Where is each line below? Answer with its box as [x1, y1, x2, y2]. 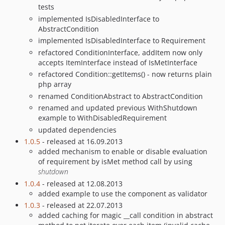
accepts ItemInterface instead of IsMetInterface [38, 57, 197, 67]
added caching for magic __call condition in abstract [38, 210, 213, 220]
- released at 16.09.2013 [40, 137, 123, 146]
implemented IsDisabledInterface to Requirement [38, 36, 205, 45]
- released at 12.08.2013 [40, 178, 123, 188]
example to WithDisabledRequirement [38, 113, 167, 123]
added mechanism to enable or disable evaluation [38, 147, 207, 156]
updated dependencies [38, 125, 117, 135]
